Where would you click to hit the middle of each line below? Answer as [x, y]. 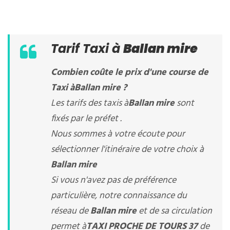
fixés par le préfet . [86, 119]
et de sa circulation [175, 211]
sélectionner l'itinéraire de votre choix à [127, 150]
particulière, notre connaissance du [119, 196]
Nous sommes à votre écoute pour [118, 134]
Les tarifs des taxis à [90, 103]
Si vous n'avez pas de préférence [113, 180]
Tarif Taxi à [87, 49]
